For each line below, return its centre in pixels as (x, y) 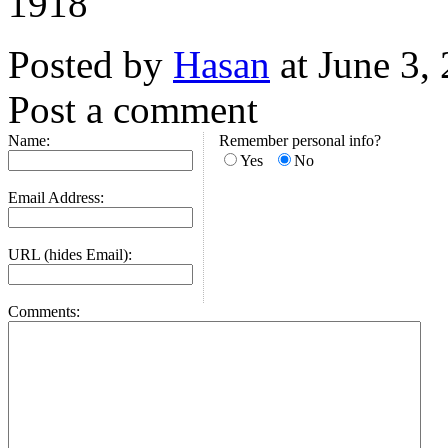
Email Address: (56, 197)
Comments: (44, 311)
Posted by (90, 64)
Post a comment (133, 109)
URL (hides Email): (70, 254)
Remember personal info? (300, 140)
